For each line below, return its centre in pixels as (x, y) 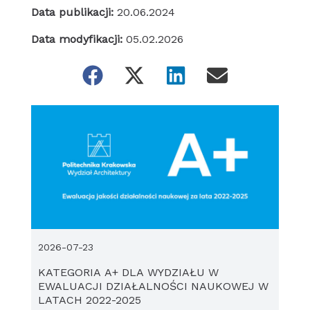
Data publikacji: (74, 12)
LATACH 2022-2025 (89, 300)
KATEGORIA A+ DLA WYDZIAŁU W (128, 273)
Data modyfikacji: (78, 39)
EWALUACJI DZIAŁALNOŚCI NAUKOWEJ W (153, 286)
